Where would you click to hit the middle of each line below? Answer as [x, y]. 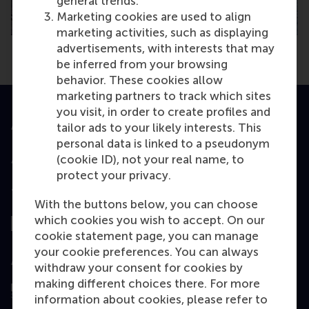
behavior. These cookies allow [140, 80]
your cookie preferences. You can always [147, 252]
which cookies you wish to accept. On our [150, 220]
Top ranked [43, 194]
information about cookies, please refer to [151, 300]
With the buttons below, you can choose [146, 205]
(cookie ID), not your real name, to [150, 159]
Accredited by [50, 126]
